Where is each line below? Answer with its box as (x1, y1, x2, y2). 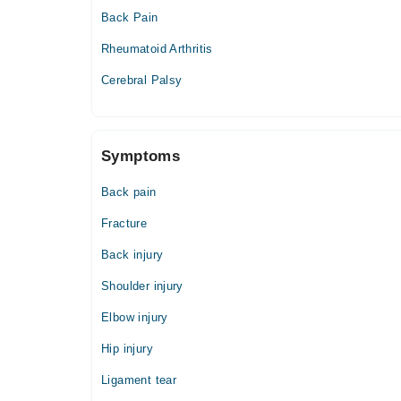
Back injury (101, 247, 164, 261)
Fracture (101, 216, 148, 230)
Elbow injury (101, 310, 168, 324)
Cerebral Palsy (101, 73, 183, 87)
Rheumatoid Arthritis (101, 41, 213, 55)
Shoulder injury (101, 278, 183, 293)
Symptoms (101, 147, 181, 165)
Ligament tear (101, 372, 177, 387)
